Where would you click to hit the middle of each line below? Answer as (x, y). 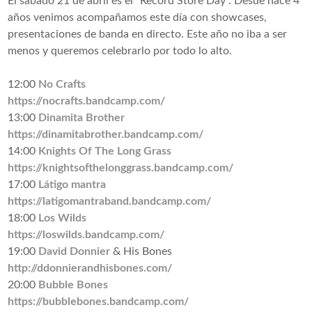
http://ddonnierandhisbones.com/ (90, 268)
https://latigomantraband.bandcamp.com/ (110, 202)
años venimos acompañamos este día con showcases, (138, 18)
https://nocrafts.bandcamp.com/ (87, 101)
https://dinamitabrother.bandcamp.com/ (106, 135)
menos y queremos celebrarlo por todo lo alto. (120, 51)
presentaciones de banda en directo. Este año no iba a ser (148, 34)
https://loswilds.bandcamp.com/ (86, 235)
